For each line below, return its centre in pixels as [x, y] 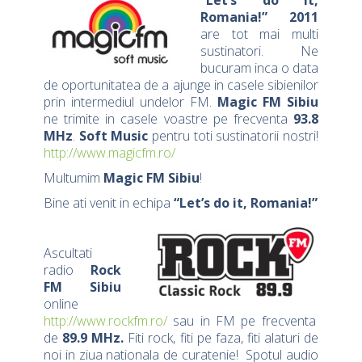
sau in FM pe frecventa [242, 321]
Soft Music [114, 136]
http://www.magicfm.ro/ [109, 153]
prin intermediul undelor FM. [130, 102]
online [61, 304]
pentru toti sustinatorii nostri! [234, 136]
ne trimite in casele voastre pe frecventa [168, 119]
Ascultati [68, 253]
